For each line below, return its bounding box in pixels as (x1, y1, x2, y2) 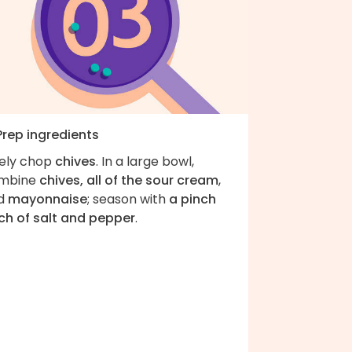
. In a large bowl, (96, 152, 194, 170)
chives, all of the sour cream (39, 170, 218, 189)
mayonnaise (8, 189, 87, 208)
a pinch (169, 189, 216, 208)
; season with (87, 189, 169, 208)
